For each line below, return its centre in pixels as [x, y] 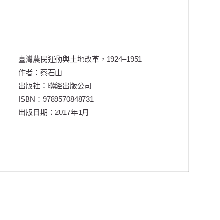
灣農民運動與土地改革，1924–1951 [84, 59]
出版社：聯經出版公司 [55, 86]
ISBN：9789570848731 [56, 99]
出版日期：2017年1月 [54, 112]
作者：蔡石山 [41, 73]
